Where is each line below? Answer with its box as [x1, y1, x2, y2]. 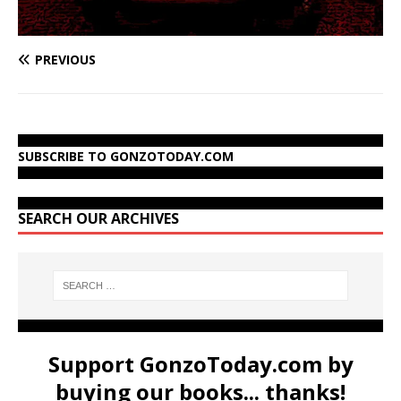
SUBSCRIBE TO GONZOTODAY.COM [18, 147, 234, 165]
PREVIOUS [35, 50, 96, 68]
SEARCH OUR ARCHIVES [18, 208, 179, 228]
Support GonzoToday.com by [47, 348, 354, 379]
